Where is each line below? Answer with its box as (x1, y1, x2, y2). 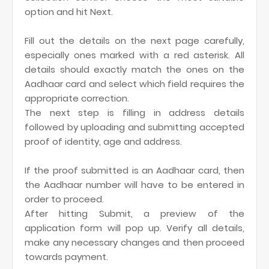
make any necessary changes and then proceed (25, 236, 244, 249)
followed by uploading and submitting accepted (25, 121, 244, 133)
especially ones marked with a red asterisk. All (25, 49, 244, 61)
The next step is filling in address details (25, 106, 244, 119)
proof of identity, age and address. (25, 135, 182, 148)
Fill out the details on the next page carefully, (25, 34, 244, 47)
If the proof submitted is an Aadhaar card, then (25, 164, 244, 177)
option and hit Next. (25, 5, 113, 18)
